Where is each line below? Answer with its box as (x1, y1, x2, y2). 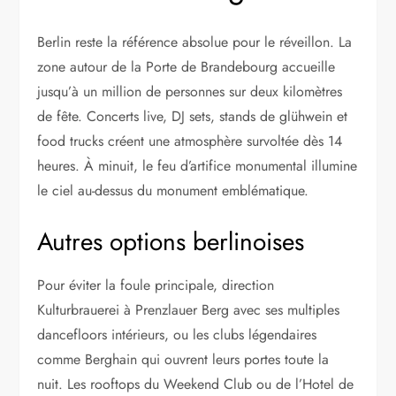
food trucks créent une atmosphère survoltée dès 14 (37, 131, 343, 152)
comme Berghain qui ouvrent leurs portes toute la (37, 349, 330, 370)
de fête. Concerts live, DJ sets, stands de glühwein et (37, 106, 348, 127)
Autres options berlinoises (37, 224, 305, 261)
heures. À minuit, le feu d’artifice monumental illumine (37, 156, 358, 177)
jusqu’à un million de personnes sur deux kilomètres (37, 81, 343, 103)
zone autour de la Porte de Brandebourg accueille (37, 57, 336, 78)
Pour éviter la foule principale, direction (37, 275, 275, 296)
